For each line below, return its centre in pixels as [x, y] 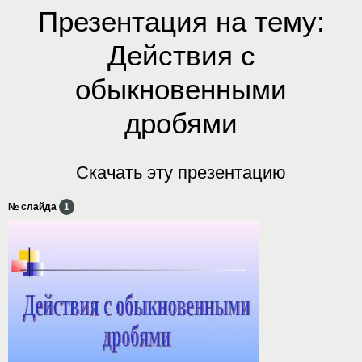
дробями [181, 123]
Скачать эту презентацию [181, 172]
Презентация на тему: [181, 21]
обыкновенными [181, 89]
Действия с [181, 55]
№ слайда [34, 206]
